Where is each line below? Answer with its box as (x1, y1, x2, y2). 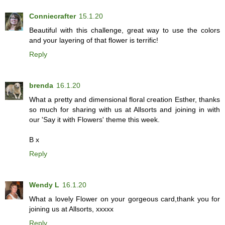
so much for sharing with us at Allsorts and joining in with (29, 105, 220, 114)
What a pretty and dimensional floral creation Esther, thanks (29, 95, 220, 103)
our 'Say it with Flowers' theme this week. (29, 115, 160, 124)
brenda (29, 81, 53, 89)
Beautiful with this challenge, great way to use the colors (29, 26, 220, 34)
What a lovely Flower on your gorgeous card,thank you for (29, 194, 220, 203)
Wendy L (29, 180, 59, 189)
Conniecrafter (29, 12, 76, 20)
